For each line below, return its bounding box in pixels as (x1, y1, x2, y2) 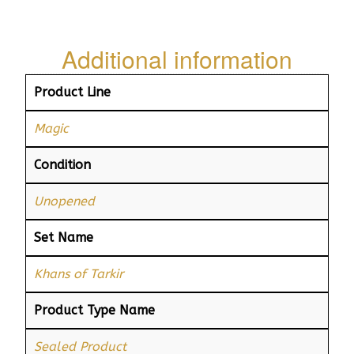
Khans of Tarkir (34, 265, 123, 281)
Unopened (34, 193, 95, 209)
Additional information (62, 41, 292, 76)
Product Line (34, 84, 111, 100)
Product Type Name (34, 302, 155, 318)
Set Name (34, 229, 93, 245)
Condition (34, 156, 91, 172)
